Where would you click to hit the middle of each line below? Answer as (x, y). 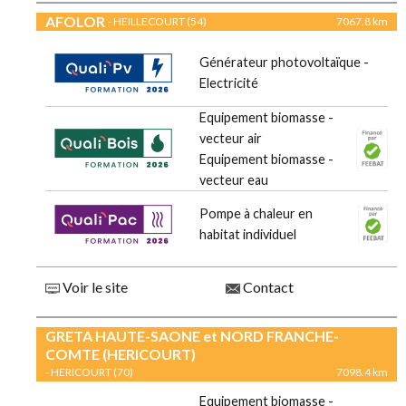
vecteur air (231, 139)
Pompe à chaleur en (256, 214)
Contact (267, 287)
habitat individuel (248, 235)
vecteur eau (234, 180)
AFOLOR (75, 22)
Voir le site (94, 287)
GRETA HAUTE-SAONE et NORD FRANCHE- (192, 336)
